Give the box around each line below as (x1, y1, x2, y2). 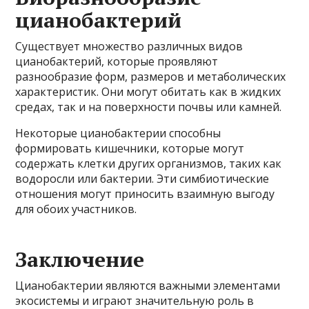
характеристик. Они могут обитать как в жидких (15, 84, 281, 99)
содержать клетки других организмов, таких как (15, 156, 282, 171)
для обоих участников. (15, 201, 137, 217)
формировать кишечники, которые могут (15, 141, 245, 156)
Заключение (15, 246, 145, 273)
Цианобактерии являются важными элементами (15, 278, 281, 293)
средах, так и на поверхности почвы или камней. (15, 99, 282, 114)
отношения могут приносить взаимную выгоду (15, 186, 275, 201)
